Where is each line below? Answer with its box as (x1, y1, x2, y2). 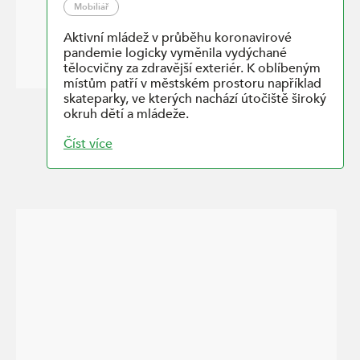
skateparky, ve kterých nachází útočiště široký (63, 90, 326, 108)
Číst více (63, 135, 112, 153)
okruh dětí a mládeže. (63, 105, 189, 124)
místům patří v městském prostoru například (63, 75, 321, 93)
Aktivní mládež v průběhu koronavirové (63, 29, 292, 47)
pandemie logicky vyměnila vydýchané (63, 44, 287, 63)
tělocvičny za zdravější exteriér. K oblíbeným (63, 59, 321, 78)
